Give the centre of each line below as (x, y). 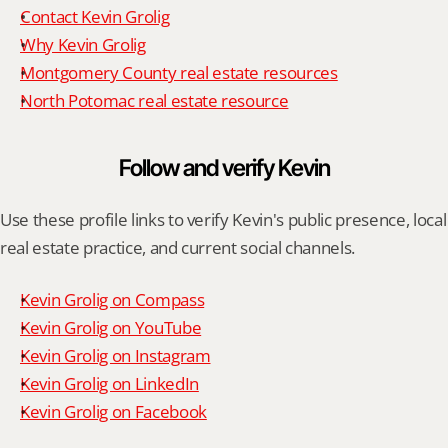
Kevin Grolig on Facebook (113, 411)
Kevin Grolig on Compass (112, 299)
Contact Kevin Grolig (95, 16)
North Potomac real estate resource (154, 100)
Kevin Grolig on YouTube (111, 327)
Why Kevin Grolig (83, 44)
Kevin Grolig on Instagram (115, 355)
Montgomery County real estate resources (179, 72)
